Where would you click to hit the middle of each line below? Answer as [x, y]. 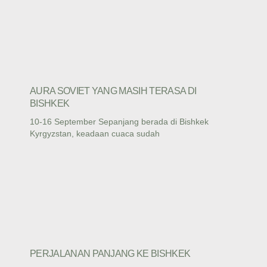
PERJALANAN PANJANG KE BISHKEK [110, 253]
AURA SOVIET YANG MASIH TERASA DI [113, 91]
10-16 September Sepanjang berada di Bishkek [119, 121]
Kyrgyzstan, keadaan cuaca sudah [95, 133]
